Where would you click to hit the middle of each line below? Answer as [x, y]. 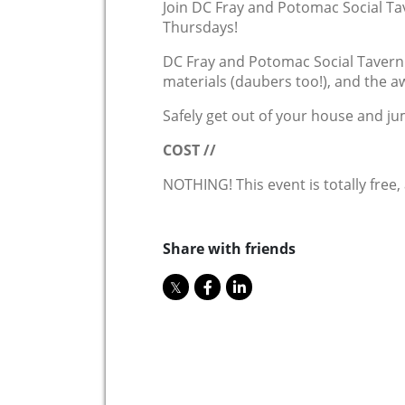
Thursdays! [200, 28]
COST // [189, 151]
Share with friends [229, 249]
